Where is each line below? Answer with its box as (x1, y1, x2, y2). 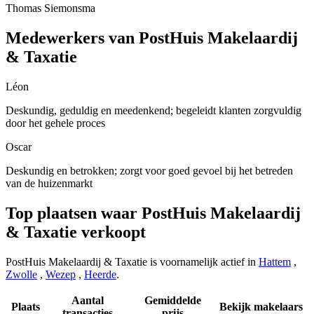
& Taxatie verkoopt (6, 223, 146, 242)
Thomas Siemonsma (6, 2, 95, 15)
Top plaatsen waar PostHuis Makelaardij (6, 204, 301, 223)
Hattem (259, 256, 291, 268)
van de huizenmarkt (6, 177, 93, 190)
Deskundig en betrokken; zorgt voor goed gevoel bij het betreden (6, 165, 293, 177)
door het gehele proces (6, 117, 105, 130)
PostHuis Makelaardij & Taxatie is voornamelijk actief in (6, 256, 259, 268)
